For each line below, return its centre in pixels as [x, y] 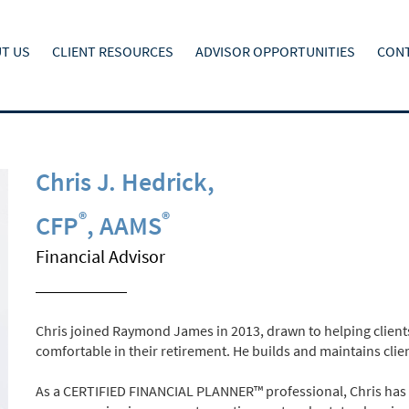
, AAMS [124, 225]
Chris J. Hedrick [121, 182]
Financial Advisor [100, 256]
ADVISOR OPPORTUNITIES [275, 51]
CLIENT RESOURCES [113, 51]
